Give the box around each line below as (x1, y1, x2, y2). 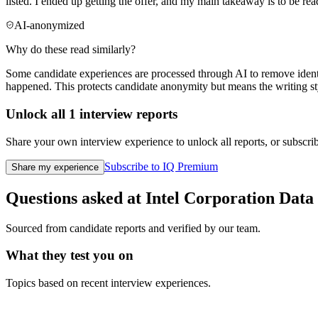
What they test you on (6, 248, 133, 263)
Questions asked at (6, 188, 146, 207)
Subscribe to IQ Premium (104, 160, 218, 172)
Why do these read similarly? (6, 43, 136, 56)
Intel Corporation (146, 188, 275, 207)
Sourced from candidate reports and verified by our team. (6, 221, 261, 234)
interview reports (76, 106, 177, 122)
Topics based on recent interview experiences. (6, 277, 211, 290)
